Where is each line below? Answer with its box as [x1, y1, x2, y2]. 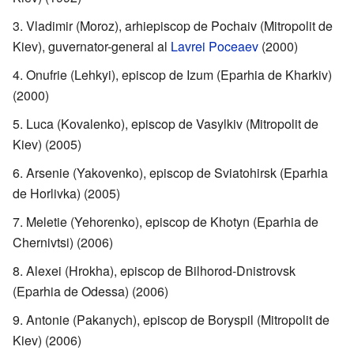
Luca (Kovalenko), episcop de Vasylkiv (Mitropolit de [26, 114, 318, 133]
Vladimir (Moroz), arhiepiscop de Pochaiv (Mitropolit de [26, 16, 333, 35]
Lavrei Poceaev [171, 36, 258, 55]
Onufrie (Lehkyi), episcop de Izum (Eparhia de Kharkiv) [26, 65, 332, 84]
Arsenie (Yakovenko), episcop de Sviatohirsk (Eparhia [26, 163, 328, 182]
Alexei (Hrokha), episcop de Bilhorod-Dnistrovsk [26, 261, 296, 280]
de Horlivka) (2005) [13, 183, 120, 202]
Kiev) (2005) [13, 134, 81, 153]
